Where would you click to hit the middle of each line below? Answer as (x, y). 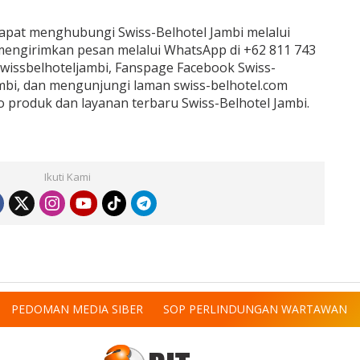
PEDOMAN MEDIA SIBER (77, 309)
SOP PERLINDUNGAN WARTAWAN (255, 309)
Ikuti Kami (67, 176)
